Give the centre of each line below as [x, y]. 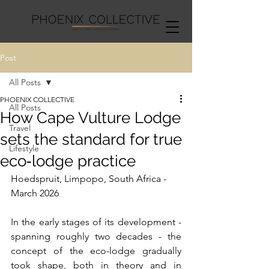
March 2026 [35, 193]
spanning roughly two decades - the [96, 236]
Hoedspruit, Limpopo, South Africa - [90, 179]
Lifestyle [24, 148]
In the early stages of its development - [96, 222]
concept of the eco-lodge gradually [96, 251]
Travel [20, 128]
